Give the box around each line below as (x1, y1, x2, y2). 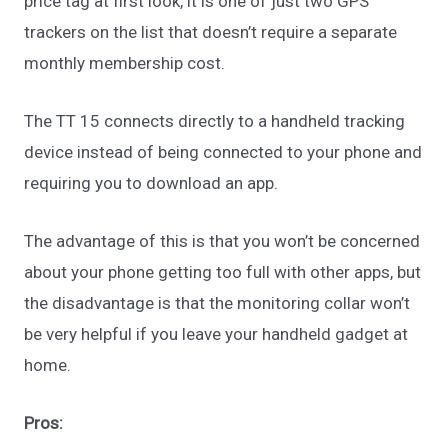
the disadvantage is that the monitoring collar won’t (24, 293, 411, 314)
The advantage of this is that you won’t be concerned (24, 231, 421, 252)
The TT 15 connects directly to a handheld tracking (24, 110, 406, 131)
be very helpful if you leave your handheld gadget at (24, 324, 409, 345)
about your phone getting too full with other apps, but (24, 262, 422, 283)
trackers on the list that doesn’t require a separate (24, 21, 398, 42)
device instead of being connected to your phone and (24, 141, 423, 162)
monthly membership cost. (24, 52, 230, 73)
